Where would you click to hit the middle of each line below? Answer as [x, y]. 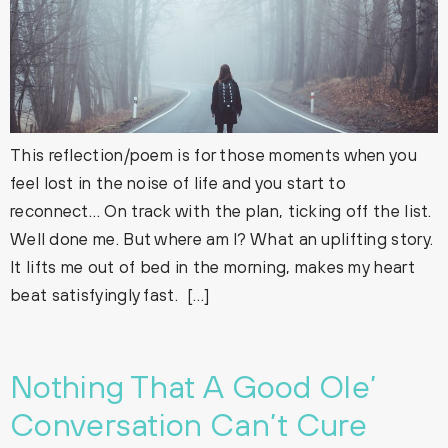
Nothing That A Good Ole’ [194, 386]
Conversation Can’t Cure [188, 424]
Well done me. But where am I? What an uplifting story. [222, 238]
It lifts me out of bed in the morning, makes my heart [212, 266]
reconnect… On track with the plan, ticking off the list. [221, 210]
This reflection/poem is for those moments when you [213, 154]
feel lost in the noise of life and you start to [178, 182]
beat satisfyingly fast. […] [110, 294]
